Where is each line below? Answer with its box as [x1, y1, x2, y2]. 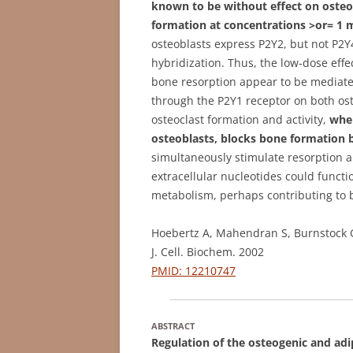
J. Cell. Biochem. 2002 [151, 243, 264, 259]
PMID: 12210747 [151, 262, 236, 278]
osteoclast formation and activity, [151, 111, 329, 127]
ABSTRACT [151, 319, 195, 332]
